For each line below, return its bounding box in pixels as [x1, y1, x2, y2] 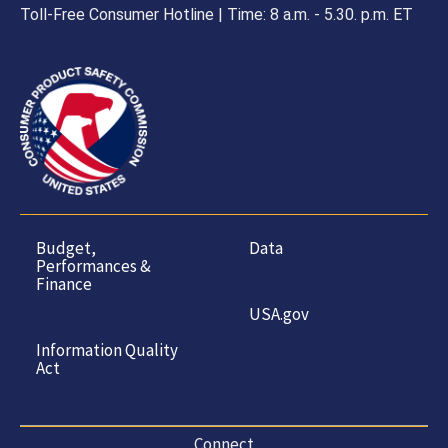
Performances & [36, 254, 152, 277]
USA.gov [248, 302, 309, 325]
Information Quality [36, 338, 179, 361]
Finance [36, 272, 93, 295]
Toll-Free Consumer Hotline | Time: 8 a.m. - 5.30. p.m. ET [20, 4, 414, 24]
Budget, [36, 236, 97, 259]
